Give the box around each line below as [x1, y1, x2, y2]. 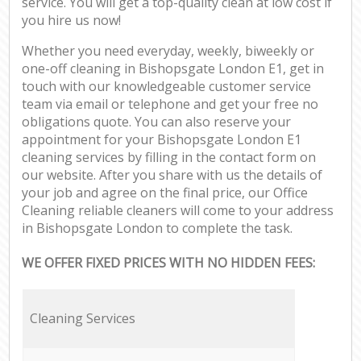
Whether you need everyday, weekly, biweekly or [22, 42, 315, 60]
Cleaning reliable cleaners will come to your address [22, 201, 334, 220]
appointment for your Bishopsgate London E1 [22, 131, 302, 149]
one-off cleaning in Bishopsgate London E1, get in [22, 60, 325, 78]
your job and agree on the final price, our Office [22, 184, 309, 202]
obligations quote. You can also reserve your [22, 113, 292, 131]
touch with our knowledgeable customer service [22, 77, 312, 96]
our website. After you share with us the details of [22, 166, 323, 185]
